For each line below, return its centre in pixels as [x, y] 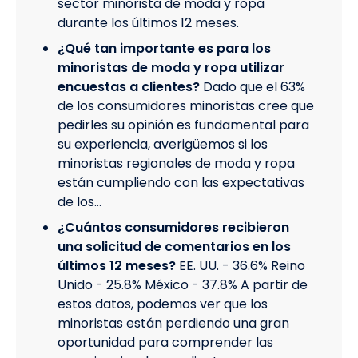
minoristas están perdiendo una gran [173, 323]
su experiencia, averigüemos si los [163, 144]
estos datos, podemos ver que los [163, 304]
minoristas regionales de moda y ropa [176, 163]
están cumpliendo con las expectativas [181, 182]
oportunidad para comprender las [165, 342]
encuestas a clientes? [129, 86]
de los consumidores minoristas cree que [186, 105]
